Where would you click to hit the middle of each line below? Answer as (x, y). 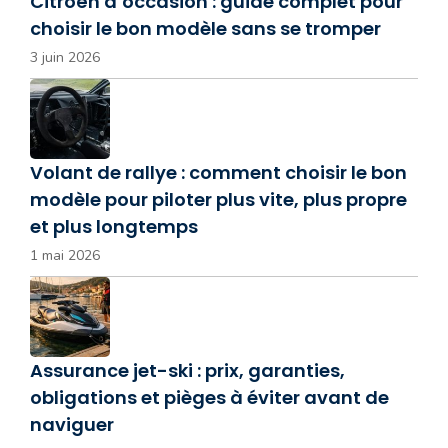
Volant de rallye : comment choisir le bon (218, 172)
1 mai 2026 (65, 255)
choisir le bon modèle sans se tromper (205, 28)
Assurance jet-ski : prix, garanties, (187, 370)
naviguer (72, 424)
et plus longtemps (114, 226)
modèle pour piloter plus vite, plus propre (218, 199)
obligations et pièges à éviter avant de (209, 397)
